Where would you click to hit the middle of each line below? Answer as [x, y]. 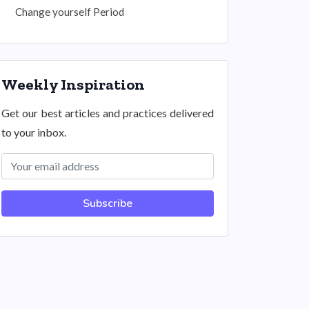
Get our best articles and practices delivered [108, 113]
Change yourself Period [70, 12]
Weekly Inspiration [73, 84]
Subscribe [108, 203]
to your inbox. [34, 132]
